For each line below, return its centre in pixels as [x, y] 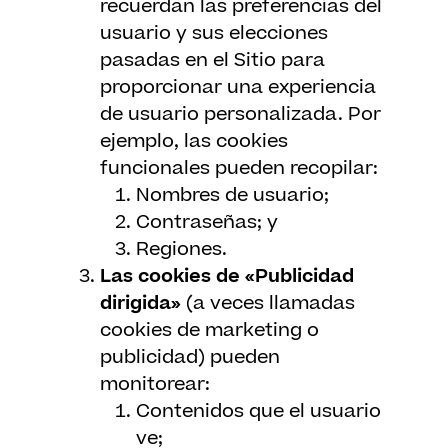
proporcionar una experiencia [238, 87]
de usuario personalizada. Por [240, 114]
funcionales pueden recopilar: [239, 168]
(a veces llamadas [268, 303]
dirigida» [140, 303]
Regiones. [181, 249]
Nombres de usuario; [232, 195]
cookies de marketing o [209, 330]
